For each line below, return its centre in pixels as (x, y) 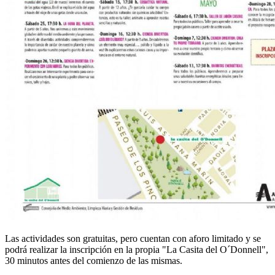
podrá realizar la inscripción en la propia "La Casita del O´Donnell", (137, 249)
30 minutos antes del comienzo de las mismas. (94, 260)
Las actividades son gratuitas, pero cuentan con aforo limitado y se (133, 238)
